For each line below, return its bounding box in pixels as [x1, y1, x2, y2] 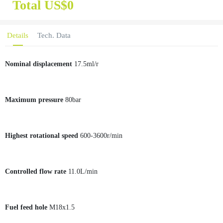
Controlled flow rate [5, 167, 68, 175]
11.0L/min [68, 167, 98, 175]
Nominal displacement [5, 60, 74, 68]
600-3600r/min [80, 131, 122, 139]
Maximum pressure [5, 96, 65, 104]
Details [7, 31, 28, 39]
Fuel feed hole [5, 203, 49, 211]
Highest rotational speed [5, 131, 80, 139]
